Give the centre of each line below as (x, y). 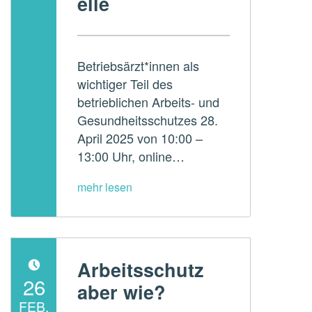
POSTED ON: (22, 275)
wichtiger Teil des (125, 84)
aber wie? (121, 291)
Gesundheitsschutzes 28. (147, 120)
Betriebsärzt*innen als (138, 66)
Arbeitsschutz (140, 269)
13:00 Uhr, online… (131, 156)
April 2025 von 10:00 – (140, 138)
